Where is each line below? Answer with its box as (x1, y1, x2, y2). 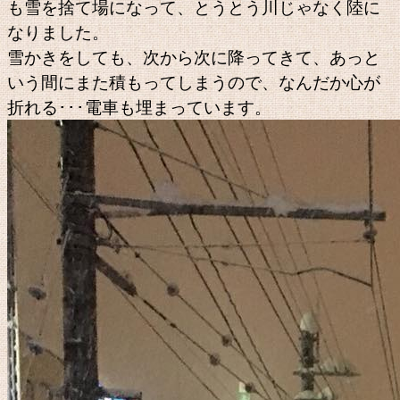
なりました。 (7, 21, 109, 43)
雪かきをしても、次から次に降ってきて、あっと (7, 46, 380, 68)
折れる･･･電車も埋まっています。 (7, 96, 271, 118)
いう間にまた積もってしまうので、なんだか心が (7, 71, 380, 93)
